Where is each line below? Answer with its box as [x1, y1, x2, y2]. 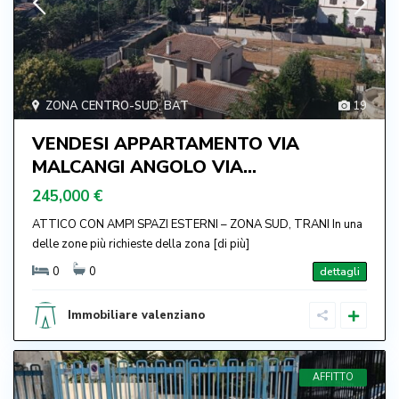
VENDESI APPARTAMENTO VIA [32, 131, 299, 156]
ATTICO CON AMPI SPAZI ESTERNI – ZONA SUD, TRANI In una [32, 216, 362, 232]
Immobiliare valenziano [68, 306, 205, 323]
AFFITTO [313, 370, 354, 384]
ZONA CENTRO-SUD [45, 97, 159, 114]
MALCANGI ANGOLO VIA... [32, 154, 256, 179]
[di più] [213, 235, 249, 252]
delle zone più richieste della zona [32, 235, 213, 252]
